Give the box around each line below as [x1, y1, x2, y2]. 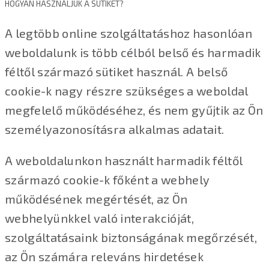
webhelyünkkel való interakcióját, [5, 211, 194, 226]
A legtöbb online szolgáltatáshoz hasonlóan [5, 26, 252, 41]
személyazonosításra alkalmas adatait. [5, 122, 225, 137]
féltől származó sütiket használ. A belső [5, 64, 228, 79]
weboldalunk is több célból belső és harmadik [5, 45, 261, 60]
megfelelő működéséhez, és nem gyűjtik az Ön [5, 103, 264, 118]
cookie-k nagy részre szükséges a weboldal [5, 83, 249, 98]
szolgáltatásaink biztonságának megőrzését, [5, 230, 257, 245]
